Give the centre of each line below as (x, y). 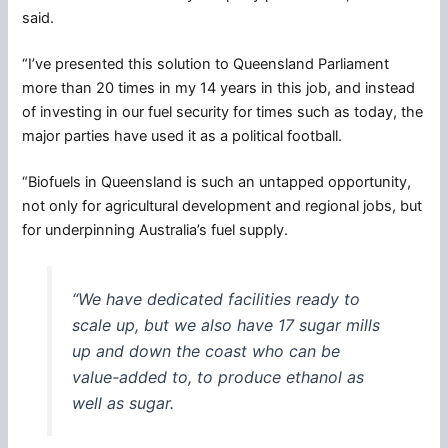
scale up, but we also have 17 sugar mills (225, 324)
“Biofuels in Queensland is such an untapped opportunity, (217, 181)
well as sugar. (122, 402)
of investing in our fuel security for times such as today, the (223, 111)
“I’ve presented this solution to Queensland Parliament (206, 63)
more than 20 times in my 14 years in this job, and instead (219, 87)
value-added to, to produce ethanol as (217, 376)
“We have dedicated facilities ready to (215, 298)
